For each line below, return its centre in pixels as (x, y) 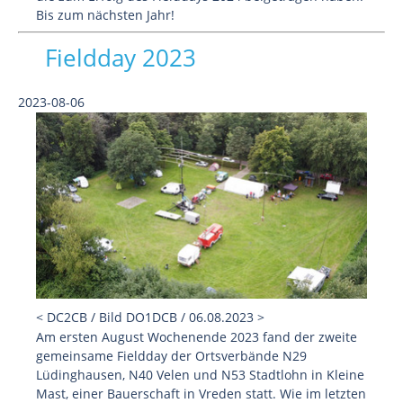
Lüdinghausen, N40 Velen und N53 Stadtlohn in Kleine (200, 375)
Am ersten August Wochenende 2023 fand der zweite (197, 337)
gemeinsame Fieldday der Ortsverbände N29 (171, 356)
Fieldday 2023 (121, 58)
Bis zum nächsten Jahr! (105, 15)
